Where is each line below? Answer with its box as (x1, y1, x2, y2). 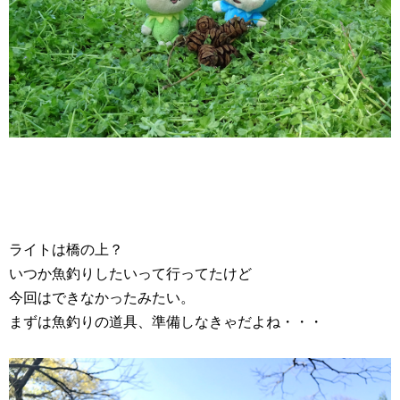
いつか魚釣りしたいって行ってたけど (9, 265, 252, 281)
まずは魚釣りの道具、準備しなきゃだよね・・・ (9, 313, 323, 329)
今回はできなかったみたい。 (9, 289, 195, 305)
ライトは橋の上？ (9, 241, 123, 257)
